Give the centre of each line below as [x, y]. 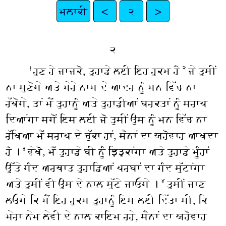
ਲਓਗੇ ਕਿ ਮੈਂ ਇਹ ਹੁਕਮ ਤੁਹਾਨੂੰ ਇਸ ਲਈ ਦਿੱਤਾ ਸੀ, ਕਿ [107, 200]
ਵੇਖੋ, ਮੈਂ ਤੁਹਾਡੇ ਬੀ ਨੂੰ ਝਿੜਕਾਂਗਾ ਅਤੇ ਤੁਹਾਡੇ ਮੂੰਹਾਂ [118, 152]
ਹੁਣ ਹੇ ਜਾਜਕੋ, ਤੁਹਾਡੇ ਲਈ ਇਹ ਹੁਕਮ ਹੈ [108, 71]
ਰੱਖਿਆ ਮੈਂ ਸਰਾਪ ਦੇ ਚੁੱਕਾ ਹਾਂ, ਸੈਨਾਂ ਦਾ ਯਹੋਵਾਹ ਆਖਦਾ [112, 135]
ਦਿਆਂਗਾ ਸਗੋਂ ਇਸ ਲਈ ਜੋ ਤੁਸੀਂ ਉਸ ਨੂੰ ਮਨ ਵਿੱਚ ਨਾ [106, 119]
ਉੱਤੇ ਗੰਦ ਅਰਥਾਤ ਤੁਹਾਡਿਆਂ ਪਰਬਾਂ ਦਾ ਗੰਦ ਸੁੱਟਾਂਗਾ [105, 168]
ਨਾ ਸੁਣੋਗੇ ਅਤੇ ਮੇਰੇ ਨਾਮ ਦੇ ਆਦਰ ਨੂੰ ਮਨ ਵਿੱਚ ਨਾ [101, 87]
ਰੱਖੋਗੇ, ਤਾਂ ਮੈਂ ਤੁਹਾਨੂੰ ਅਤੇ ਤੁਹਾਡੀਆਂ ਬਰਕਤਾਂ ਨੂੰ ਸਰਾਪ [107, 103]
